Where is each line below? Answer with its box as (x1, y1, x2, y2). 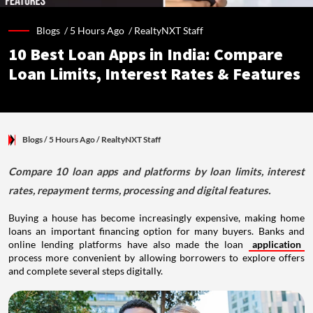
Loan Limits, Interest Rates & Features (8, 64, 300, 85)
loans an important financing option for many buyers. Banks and (8, 225, 305, 238)
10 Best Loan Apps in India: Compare (8, 45, 283, 66)
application (252, 238, 301, 251)
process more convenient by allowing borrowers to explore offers (8, 252, 305, 264)
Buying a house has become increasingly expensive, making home (8, 212, 305, 224)
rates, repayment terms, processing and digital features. (8, 184, 270, 197)
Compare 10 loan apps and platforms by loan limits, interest (8, 165, 305, 178)
